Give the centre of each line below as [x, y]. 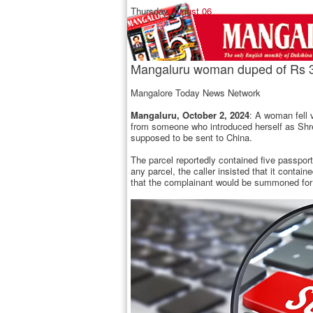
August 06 [191, 11]
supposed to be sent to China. [191, 137]
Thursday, [151, 11]
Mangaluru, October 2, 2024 [190, 115]
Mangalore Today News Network [196, 93]
